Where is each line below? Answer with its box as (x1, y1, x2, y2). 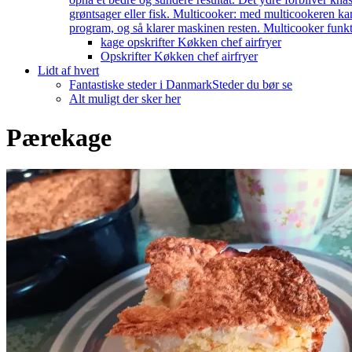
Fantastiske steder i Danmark (69, 78, 212, 92)
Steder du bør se (212, 78, 292, 92)
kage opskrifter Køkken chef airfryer (101, 35, 281, 49)
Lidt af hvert (38, 64, 99, 78)
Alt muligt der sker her (69, 92, 181, 106)
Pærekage (6, 123, 112, 152)
